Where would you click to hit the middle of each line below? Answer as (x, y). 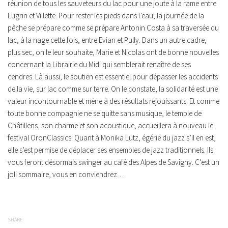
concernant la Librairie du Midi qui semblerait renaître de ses (99, 64)
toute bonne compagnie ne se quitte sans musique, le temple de (105, 113)
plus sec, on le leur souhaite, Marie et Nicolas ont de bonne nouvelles (113, 52)
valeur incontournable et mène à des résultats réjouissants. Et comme (113, 101)
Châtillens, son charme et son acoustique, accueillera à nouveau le (110, 125)
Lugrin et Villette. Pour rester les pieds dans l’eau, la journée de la (106, 16)
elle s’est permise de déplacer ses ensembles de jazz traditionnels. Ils (110, 150)
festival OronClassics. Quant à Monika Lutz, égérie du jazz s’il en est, (112, 138)
